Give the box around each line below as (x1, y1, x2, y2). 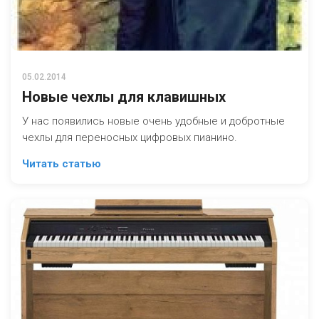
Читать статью (22, 157, 101, 170)
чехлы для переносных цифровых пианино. (22, 131, 237, 144)
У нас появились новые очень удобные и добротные (22, 115, 285, 127)
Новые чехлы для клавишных (22, 88, 226, 105)
